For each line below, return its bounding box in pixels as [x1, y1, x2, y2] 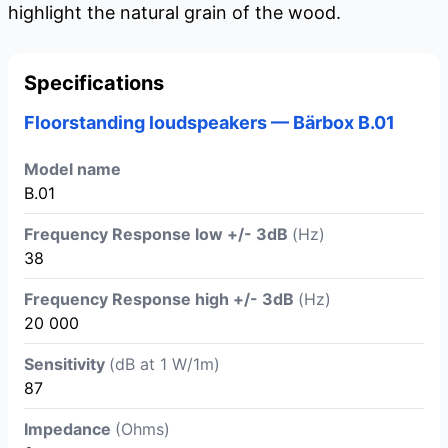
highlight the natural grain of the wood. [8, 2, 341, 24]
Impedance [24, 419, 115, 440]
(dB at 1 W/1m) [109, 354, 220, 375]
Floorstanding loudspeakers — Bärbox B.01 [24, 112, 395, 134]
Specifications [24, 71, 164, 96]
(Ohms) [115, 419, 170, 440]
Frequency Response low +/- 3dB [24, 224, 292, 245]
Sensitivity [24, 354, 109, 375]
